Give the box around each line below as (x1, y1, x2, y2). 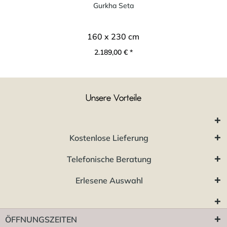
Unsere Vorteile (86, 93, 141, 103)
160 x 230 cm (87, 31, 140, 42)
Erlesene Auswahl (75, 175, 143, 185)
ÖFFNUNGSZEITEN (5, 214, 77, 224)
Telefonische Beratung (66, 154, 152, 164)
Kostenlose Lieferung (69, 132, 148, 143)
